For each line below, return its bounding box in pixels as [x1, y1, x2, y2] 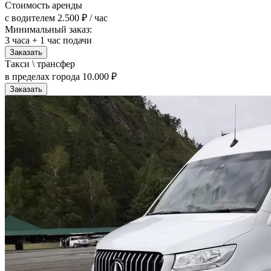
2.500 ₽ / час [57, 13, 108, 24]
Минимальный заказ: [5, 24, 92, 35]
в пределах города [5, 71, 80, 82]
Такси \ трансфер [5, 59, 75, 70]
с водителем [5, 13, 55, 24]
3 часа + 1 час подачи [5, 35, 92, 46]
